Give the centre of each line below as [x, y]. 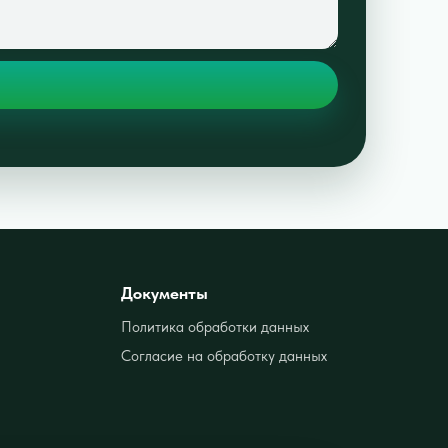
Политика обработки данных [215, 326]
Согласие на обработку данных [224, 355]
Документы [165, 292]
